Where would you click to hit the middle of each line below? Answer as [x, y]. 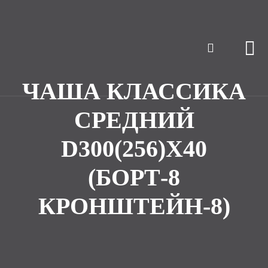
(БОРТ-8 [134, 177]
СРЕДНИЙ [134, 120]
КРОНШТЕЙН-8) [134, 206]
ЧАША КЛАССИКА [134, 91]
